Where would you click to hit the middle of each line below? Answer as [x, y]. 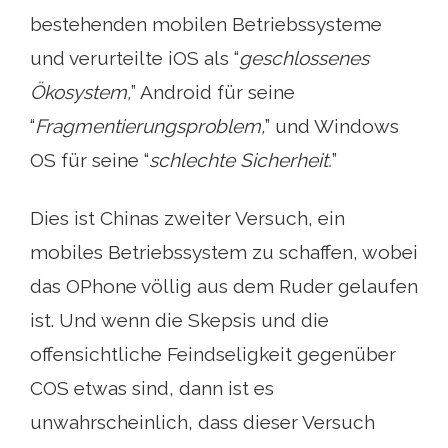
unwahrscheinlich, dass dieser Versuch [202, 421]
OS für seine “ [89, 159]
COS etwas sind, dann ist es [152, 387]
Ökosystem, [80, 91]
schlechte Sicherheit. [240, 159]
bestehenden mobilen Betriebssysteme [206, 23]
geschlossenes [304, 57]
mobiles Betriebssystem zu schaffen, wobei [224, 251]
